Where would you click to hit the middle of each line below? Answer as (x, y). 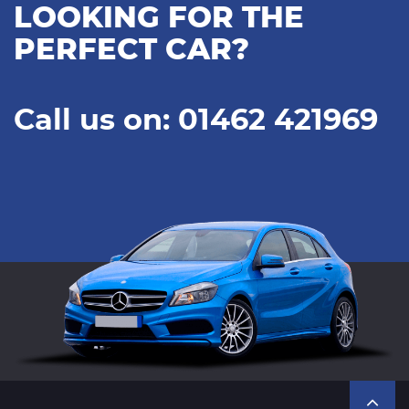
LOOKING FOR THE (159, 19)
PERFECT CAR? (131, 51)
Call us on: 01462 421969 (196, 121)
